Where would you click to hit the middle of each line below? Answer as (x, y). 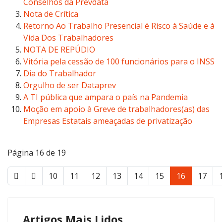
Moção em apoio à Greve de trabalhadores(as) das (116, 109)
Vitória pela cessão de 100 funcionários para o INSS (119, 61)
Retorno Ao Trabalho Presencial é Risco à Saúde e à (119, 26)
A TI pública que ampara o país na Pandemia (106, 97)
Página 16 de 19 (37, 153)
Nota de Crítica (51, 14)
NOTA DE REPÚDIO (59, 50)
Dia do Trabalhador (60, 73)
